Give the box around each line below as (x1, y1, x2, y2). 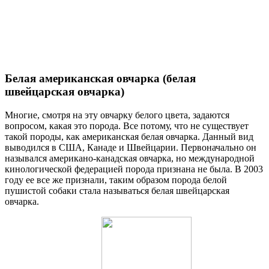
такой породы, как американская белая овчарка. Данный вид (5, 131, 253, 142)
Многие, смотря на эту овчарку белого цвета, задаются (5, 109, 229, 120)
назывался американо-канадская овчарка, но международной (5, 153, 255, 163)
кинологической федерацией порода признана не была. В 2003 (5, 163, 263, 174)
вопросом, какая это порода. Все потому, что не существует (5, 120, 249, 131)
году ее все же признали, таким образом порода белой (5, 174, 227, 185)
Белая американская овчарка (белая (5, 72, 196, 85)
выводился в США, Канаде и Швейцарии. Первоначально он (5, 142, 256, 153)
